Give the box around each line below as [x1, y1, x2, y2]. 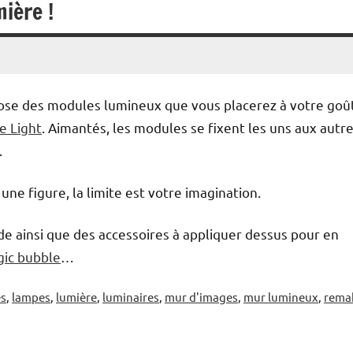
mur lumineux [243, 289, 318, 305]
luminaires [102, 289, 159, 305]
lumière [56, 289, 97, 305]
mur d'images [165, 289, 238, 305]
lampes [12, 289, 50, 305]
